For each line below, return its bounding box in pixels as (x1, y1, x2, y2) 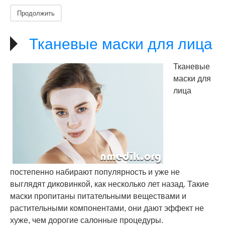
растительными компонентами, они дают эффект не (10, 204, 204, 212)
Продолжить (17, 8, 55, 18)
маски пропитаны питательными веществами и (10, 192, 186, 200)
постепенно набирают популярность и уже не (10, 168, 180, 176)
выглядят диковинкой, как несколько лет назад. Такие (10, 180, 209, 188)
